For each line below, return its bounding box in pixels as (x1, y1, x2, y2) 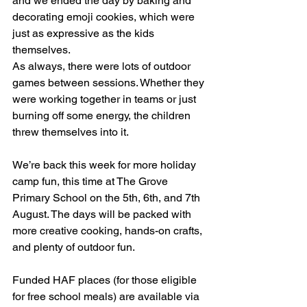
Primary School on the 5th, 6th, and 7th (12, 191, 203, 205)
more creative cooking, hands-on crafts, (12, 224, 205, 238)
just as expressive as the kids (12, 27, 157, 40)
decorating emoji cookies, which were (12, 10, 197, 24)
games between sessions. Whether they (12, 76, 207, 90)
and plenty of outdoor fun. (12, 241, 135, 254)
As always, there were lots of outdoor (12, 60, 193, 73)
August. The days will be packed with (12, 208, 194, 221)
